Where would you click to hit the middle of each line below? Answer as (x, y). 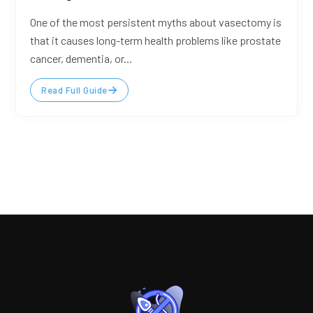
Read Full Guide (74, 90)
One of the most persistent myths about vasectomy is (156, 22)
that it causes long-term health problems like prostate (156, 40)
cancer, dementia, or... (81, 58)
